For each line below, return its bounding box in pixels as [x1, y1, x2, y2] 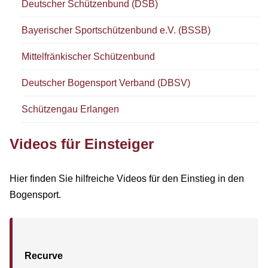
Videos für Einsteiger [10, 135, 154, 152]
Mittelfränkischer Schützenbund [22, 51, 155, 62]
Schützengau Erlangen [22, 103, 119, 114]
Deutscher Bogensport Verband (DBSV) [22, 77, 190, 88]
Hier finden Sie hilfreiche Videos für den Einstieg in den [10, 173, 244, 184]
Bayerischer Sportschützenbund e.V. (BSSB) [22, 25, 211, 35]
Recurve [25, 250, 63, 261]
